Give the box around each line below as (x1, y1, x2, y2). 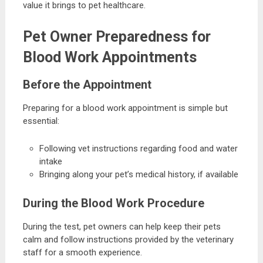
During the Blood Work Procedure (22, 195, 204, 210)
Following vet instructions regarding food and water (39, 143, 238, 154)
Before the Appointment (22, 77, 151, 92)
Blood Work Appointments (22, 49, 197, 66)
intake (39, 156, 63, 167)
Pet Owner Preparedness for (22, 28, 211, 46)
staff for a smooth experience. (22, 247, 142, 258)
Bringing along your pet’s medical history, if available (39, 169, 239, 180)
